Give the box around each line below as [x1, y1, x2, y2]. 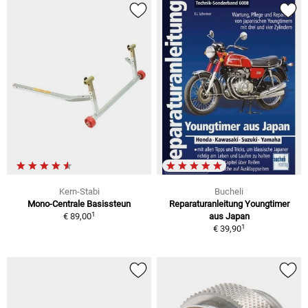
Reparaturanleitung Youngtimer [168, 199, 289, 210]
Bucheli [214, 186, 243, 197]
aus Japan [208, 211, 250, 222]
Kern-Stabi [58, 186, 100, 197]
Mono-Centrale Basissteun [27, 199, 131, 210]
